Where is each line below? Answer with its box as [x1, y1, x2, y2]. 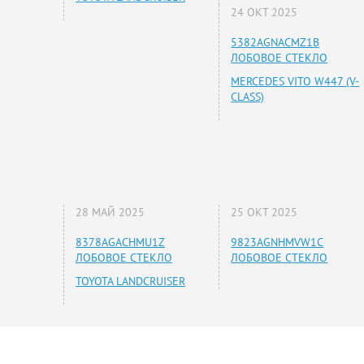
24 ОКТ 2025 [231, 5, 298, 20]
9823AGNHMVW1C [231, 235, 324, 250]
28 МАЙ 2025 [76, 205, 145, 220]
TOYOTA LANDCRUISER [76, 274, 185, 289]
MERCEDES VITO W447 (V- [231, 74, 360, 89]
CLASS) [231, 89, 265, 105]
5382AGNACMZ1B [231, 35, 320, 50]
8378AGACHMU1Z [76, 235, 165, 250]
